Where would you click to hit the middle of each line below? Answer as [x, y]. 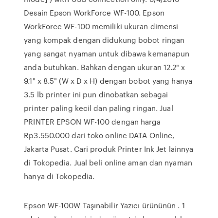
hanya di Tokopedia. [59, 176]
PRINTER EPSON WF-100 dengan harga [92, 122]
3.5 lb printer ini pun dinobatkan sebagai [96, 94]
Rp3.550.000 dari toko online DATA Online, [99, 135]
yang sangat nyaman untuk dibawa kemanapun [107, 54]
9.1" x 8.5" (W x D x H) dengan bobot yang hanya [108, 81]
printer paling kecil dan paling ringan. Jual [99, 108]
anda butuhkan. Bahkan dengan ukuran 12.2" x [105, 67]
